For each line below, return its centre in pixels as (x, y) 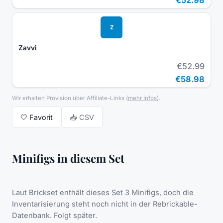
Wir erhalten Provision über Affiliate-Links (68, 98)
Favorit (41, 117)
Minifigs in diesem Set (68, 159)
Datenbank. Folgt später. (55, 216)
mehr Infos (142, 98)
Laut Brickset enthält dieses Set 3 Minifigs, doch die (103, 193)
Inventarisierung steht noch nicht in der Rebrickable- (105, 204)
